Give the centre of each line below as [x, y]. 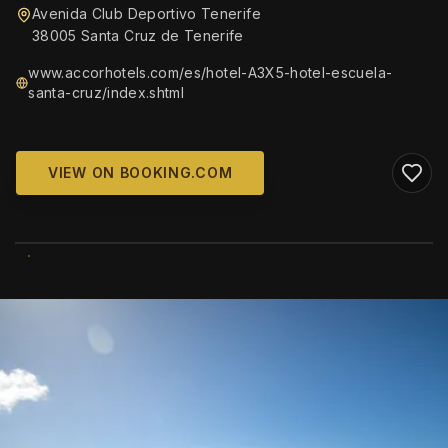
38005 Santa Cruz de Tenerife [138, 35]
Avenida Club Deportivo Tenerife [146, 13]
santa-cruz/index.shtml [106, 92]
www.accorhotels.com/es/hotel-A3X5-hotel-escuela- [210, 72]
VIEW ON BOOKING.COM [140, 172]
